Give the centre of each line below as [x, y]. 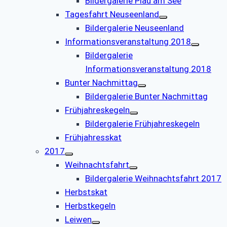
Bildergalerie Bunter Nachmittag [146, 96]
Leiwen [78, 219]
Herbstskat [86, 192]
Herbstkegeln [90, 205]
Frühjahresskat [93, 137]
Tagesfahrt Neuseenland [112, 14]
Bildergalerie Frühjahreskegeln [142, 123]
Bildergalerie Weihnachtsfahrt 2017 [153, 178]
